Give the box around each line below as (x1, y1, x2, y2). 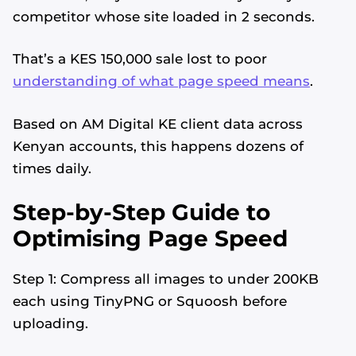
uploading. (13, 315, 88, 332)
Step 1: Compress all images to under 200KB (13, 271, 319, 288)
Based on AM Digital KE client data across (13, 115, 303, 132)
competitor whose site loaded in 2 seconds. (13, 8, 315, 25)
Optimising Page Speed (13, 225, 288, 253)
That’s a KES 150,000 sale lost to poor (13, 51, 267, 68)
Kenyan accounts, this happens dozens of (13, 137, 304, 154)
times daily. (13, 160, 91, 176)
